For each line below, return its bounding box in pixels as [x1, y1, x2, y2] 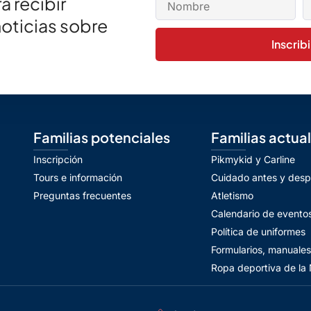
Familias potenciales [33, 128, 170, 146]
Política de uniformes [211, 226, 305, 237]
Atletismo [211, 190, 253, 201]
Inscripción [33, 153, 83, 165]
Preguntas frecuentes [33, 190, 131, 201]
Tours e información [33, 171, 122, 183]
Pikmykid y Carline [211, 153, 295, 165]
